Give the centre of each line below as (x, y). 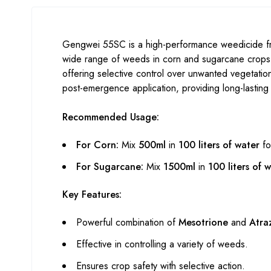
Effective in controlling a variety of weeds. (162, 244)
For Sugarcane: (110, 166)
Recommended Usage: (111, 117)
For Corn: (97, 145)
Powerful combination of (127, 222)
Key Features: (92, 194)
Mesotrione (203, 222)
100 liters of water (219, 145)
